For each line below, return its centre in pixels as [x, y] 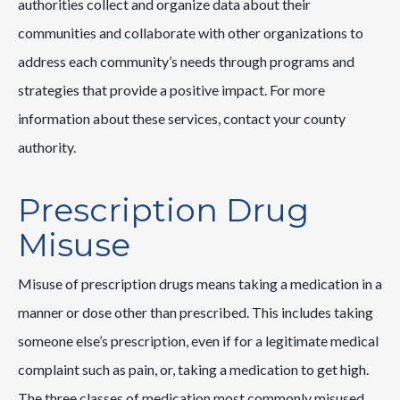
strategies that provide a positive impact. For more [171, 90]
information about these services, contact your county [182, 119]
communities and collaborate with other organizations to [191, 33]
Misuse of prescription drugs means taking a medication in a [200, 284]
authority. [47, 147]
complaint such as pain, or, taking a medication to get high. [193, 370]
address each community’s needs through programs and [186, 62]
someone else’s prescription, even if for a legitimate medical [198, 341]
